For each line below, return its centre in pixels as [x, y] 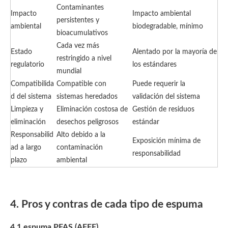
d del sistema [31, 97]
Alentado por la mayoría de [175, 52]
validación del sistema [166, 97]
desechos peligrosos [88, 122]
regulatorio [27, 65]
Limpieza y [27, 109]
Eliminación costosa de [92, 109]
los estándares [154, 65]
